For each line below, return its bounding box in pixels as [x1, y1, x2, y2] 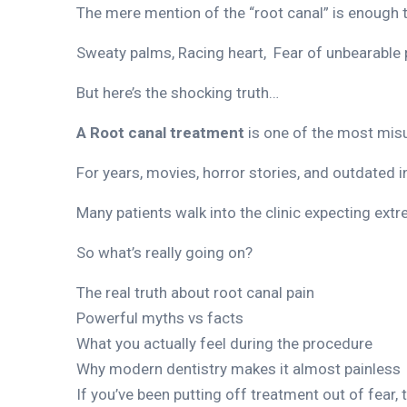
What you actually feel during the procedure [76, 333, 372, 352]
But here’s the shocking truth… [76, 83, 279, 102]
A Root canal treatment [76, 123, 244, 142]
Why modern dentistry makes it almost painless [76, 359, 401, 378]
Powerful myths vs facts [76, 308, 243, 327]
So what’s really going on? [76, 243, 253, 262]
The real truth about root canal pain [76, 283, 314, 302]
